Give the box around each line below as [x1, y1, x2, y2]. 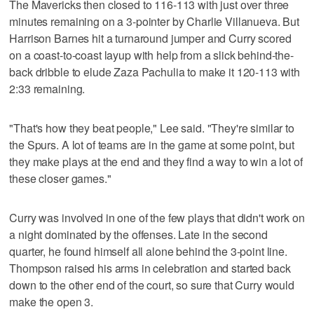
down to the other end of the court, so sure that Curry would [9, 276, 294, 293]
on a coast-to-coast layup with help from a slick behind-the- [9, 46, 294, 63]
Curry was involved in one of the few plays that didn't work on [9, 209, 305, 226]
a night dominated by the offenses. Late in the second [9, 226, 268, 243]
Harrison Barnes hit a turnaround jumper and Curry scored [9, 29, 292, 46]
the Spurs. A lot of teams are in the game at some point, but [9, 136, 294, 153]
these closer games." [9, 170, 111, 186]
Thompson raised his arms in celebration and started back [9, 259, 291, 276]
